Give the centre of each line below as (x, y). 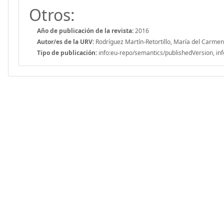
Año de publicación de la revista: (85, 30)
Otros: (52, 14)
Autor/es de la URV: (65, 41)
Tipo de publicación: (67, 52)
